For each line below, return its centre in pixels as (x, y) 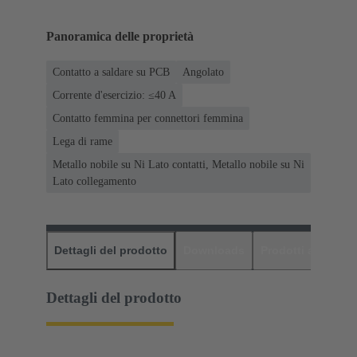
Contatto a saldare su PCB (111, 72)
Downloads (214, 250)
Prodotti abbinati (306, 250)
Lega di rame (82, 141)
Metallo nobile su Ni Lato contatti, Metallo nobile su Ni (178, 164)
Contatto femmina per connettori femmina (148, 118)
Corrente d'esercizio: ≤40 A (114, 95)
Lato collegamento (94, 181)
